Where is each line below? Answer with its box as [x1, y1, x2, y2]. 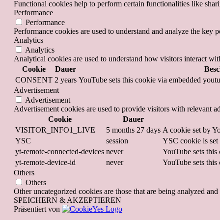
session [106, 137, 128, 145]
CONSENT [15, 76, 53, 84]
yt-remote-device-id [15, 158, 76, 167]
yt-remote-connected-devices [15, 147, 104, 156]
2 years [55, 76, 77, 84]
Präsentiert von [14, 205, 62, 214]
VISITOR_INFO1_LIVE [15, 126, 95, 135]
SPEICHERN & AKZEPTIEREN [14, 196, 121, 205]
